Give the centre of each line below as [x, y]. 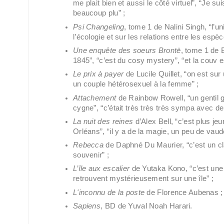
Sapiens [87, 206]
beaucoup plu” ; [99, 13]
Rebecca [89, 145]
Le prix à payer [98, 74]
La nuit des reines [103, 121]
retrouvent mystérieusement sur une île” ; [143, 179]
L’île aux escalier [101, 169]
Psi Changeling [99, 27]
